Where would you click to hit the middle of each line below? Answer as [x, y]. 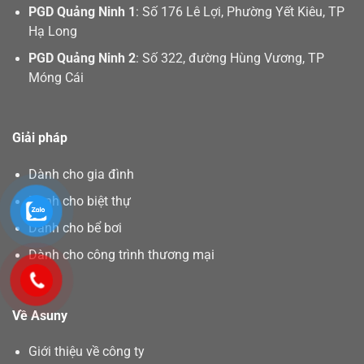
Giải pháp [40, 139]
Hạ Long [53, 31]
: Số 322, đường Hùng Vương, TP [230, 59]
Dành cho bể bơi [76, 229]
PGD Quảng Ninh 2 [82, 59]
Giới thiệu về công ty [87, 351]
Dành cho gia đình [82, 174]
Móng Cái [56, 78]
